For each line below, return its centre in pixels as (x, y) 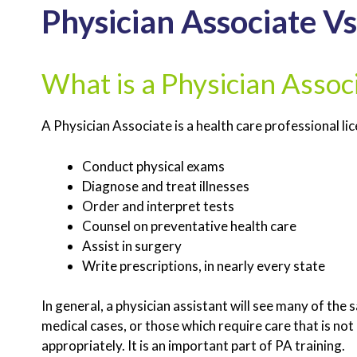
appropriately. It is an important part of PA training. (193, 346)
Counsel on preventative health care (189, 226)
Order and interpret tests (158, 206)
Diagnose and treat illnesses (166, 186)
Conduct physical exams (153, 166)
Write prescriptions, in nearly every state (204, 265)
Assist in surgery (132, 245)
